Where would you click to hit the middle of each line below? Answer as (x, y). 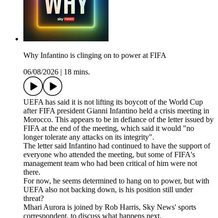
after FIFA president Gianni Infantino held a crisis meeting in (116, 111)
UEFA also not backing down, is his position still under (108, 190)
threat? (34, 199)
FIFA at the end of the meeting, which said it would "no (109, 128)
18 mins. (77, 72)
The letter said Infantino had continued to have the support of (117, 146)
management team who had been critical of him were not (110, 163)
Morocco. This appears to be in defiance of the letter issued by (118, 120)
